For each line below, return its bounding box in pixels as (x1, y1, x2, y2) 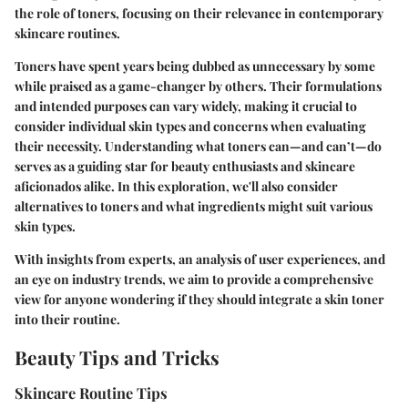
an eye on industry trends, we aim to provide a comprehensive (15, 270, 373, 288)
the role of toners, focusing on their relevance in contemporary (15, 4, 383, 22)
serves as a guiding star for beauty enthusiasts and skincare (15, 157, 355, 175)
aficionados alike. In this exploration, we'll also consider (15, 177, 338, 195)
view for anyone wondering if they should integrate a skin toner (15, 290, 384, 308)
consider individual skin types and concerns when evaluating (15, 117, 366, 135)
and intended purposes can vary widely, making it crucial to (15, 97, 357, 115)
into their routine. (15, 310, 120, 328)
